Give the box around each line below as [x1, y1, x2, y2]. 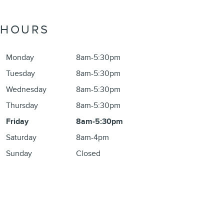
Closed [76, 148, 100, 158]
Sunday [6, 148, 32, 158]
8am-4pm [76, 132, 109, 142]
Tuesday [6, 68, 35, 78]
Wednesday [6, 84, 46, 94]
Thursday [6, 100, 38, 110]
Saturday [6, 132, 36, 142]
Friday [6, 116, 28, 126]
